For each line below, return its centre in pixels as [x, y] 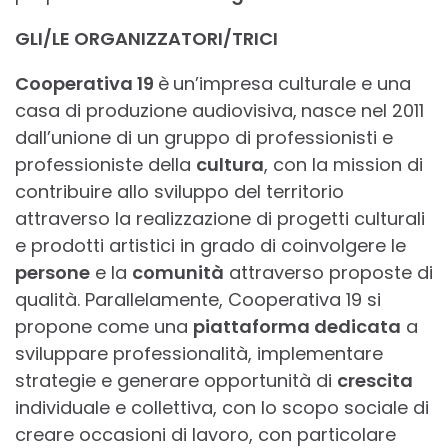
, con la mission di [343, 165]
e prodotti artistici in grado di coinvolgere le [210, 246]
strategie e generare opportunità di [176, 381]
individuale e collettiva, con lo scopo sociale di [222, 408]
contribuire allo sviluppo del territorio [179, 192]
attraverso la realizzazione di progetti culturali [220, 219]
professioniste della [105, 165]
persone [52, 273]
